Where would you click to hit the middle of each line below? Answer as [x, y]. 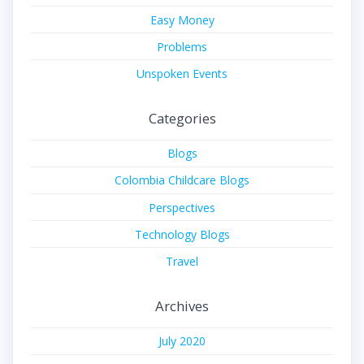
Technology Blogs [182, 234]
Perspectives [182, 207]
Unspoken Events [182, 73]
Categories [182, 118]
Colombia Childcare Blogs [182, 180]
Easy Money [182, 19]
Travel [182, 261]
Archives [182, 305]
